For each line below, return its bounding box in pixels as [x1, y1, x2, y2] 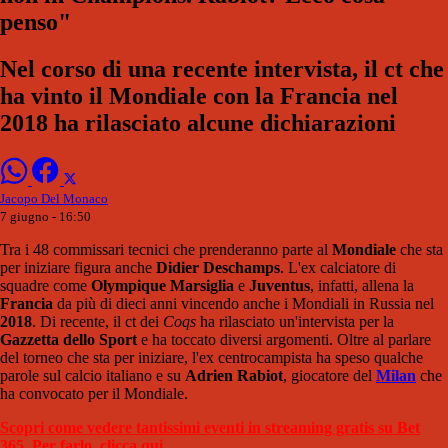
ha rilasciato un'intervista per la [196, 313, 394, 330]
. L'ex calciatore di [280, 259, 396, 276]
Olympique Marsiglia [91, 277, 234, 294]
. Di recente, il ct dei [32, 313, 163, 330]
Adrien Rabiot [185, 367, 283, 384]
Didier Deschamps [156, 259, 280, 276]
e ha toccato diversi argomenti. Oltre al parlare [137, 331, 431, 348]
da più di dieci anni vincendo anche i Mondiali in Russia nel [53, 295, 434, 312]
